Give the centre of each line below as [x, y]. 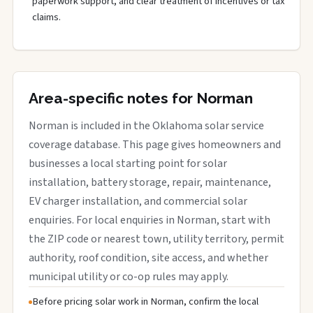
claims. [46, 17]
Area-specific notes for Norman [141, 98]
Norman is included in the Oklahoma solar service [146, 126]
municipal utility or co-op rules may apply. [129, 277]
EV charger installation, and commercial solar [138, 201]
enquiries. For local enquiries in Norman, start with [150, 220]
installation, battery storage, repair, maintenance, [150, 182]
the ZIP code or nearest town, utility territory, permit [156, 239]
